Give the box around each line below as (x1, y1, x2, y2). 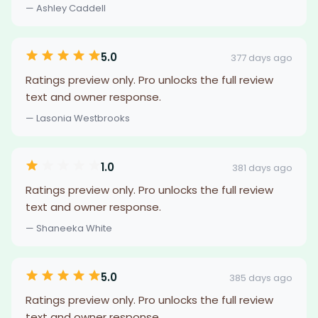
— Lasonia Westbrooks (26, 111, 130, 125)
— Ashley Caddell (26, 1, 106, 15)
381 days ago (232, 160, 292, 175)
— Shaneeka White (26, 221, 112, 235)
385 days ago (229, 270, 292, 285)
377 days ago (231, 50, 292, 65)
